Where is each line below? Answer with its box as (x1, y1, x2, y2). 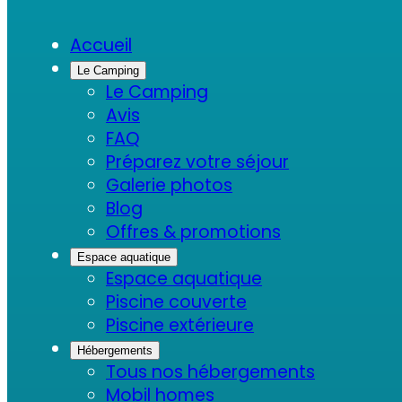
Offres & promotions (106, 219, 281, 244)
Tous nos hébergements (106, 359, 315, 384)
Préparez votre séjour (106, 149, 289, 174)
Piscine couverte (106, 289, 247, 314)
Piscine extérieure (106, 312, 254, 337)
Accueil (70, 32, 132, 57)
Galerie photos (106, 172, 232, 197)
